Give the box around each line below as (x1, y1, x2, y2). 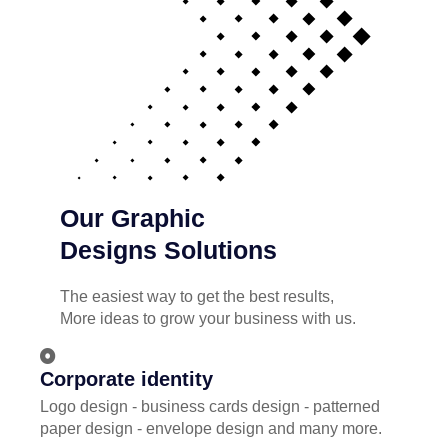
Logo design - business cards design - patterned (40, 398, 380, 415)
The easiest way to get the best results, (60, 288, 334, 305)
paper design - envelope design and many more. (40, 420, 382, 437)
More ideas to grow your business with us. (60, 310, 360, 327)
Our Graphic (60, 204, 205, 232)
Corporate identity (40, 368, 213, 390)
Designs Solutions (60, 236, 277, 264)
